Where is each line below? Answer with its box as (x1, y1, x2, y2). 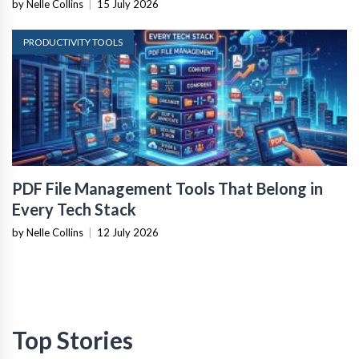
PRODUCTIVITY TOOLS (23, 35, 123, 48)
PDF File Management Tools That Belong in (12, 178, 323, 198)
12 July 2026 (97, 225, 159, 239)
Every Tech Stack (12, 199, 136, 219)
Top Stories (12, 325, 133, 354)
